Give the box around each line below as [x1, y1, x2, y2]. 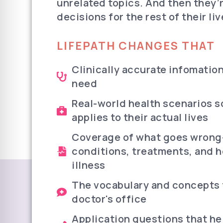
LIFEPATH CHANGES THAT [57, 38, 215, 53]
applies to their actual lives [72, 111, 209, 124]
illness [72, 158, 106, 172]
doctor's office [72, 192, 147, 206]
